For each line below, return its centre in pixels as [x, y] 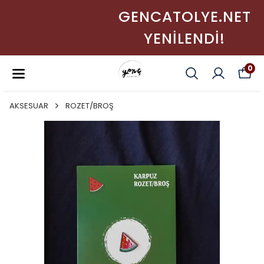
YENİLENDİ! [132, 39]
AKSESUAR [29, 106]
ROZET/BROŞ [90, 106]
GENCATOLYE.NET [132, 17]
